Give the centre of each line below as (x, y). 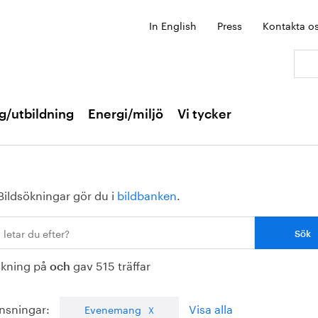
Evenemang (113, 309)
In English (173, 25)
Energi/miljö (126, 114)
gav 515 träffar (110, 264)
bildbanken (147, 194)
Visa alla (211, 308)
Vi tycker (204, 114)
